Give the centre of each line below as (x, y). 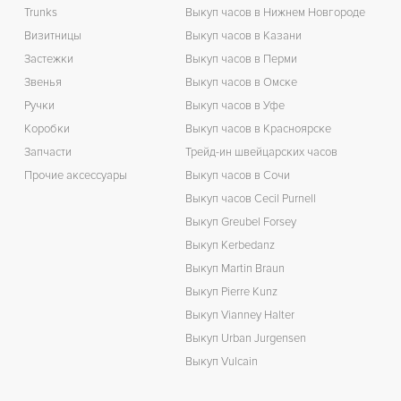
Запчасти (47, 152)
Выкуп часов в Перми (242, 59)
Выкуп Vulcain (222, 361)
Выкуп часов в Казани (244, 35)
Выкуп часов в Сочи (238, 175)
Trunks (40, 12)
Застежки (48, 59)
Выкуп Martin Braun (235, 268)
